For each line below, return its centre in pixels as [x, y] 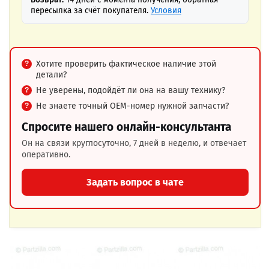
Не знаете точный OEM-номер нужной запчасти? [132, 106]
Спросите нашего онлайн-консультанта [126, 127]
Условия [166, 11]
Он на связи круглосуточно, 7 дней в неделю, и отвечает [134, 143]
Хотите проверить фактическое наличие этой [126, 64]
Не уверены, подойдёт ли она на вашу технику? [131, 90]
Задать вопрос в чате [135, 182]
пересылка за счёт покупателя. [91, 11]
